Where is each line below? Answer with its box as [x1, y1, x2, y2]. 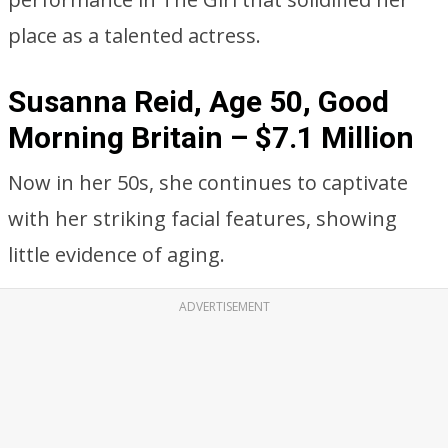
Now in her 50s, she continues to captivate [8, 169, 408, 196]
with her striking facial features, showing [8, 205, 397, 232]
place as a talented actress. [8, 22, 261, 49]
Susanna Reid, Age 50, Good [8, 84, 389, 119]
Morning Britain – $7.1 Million [8, 120, 414, 155]
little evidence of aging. [8, 241, 225, 268]
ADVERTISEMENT [178, 298, 270, 315]
